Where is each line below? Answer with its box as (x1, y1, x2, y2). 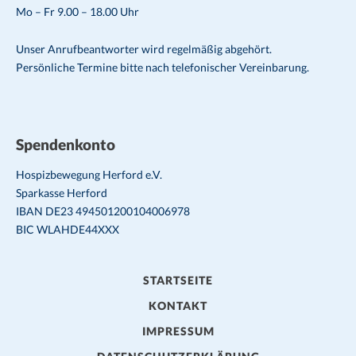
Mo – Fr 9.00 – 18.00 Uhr (16, 4, 139, 18)
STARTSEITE (143, 273, 213, 287)
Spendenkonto (16, 134, 115, 153)
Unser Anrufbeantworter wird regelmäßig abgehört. (16, 41, 272, 56)
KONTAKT (149, 298, 207, 312)
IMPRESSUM (141, 323, 215, 338)
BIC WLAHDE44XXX (16, 222, 119, 236)
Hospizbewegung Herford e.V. (16, 167, 162, 181)
